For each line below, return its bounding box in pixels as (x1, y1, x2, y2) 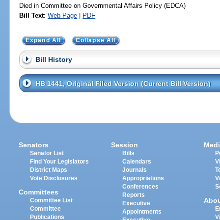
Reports (122, 192, 145, 198)
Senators (19, 140, 49, 149)
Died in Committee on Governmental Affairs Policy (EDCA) (19, 1, 186, 9)
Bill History (35, 55, 72, 64)
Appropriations (122, 175, 165, 181)
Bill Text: (19, 11, 46, 19)
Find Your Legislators (30, 158, 89, 165)
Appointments (122, 208, 162, 215)
